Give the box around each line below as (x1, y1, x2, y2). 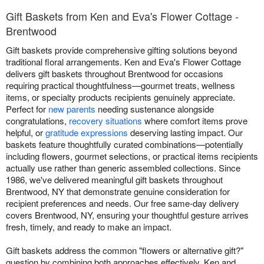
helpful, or (6, 126, 45, 138)
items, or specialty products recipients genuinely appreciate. (6, 90, 235, 103)
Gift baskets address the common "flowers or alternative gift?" (6, 243, 243, 256)
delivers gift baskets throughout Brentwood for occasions (6, 67, 223, 80)
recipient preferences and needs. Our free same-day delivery (6, 196, 239, 209)
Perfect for (6, 102, 48, 115)
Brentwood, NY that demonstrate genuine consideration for (6, 184, 230, 197)
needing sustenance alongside (95, 102, 214, 115)
